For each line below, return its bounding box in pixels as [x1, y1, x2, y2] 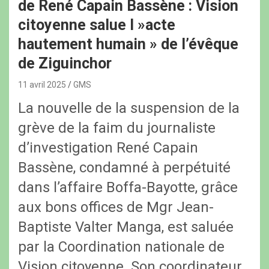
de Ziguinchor [18, 55, 112, 73]
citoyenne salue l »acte [18, 16, 175, 34]
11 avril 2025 [18, 80, 66, 90]
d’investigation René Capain [18, 139, 198, 157]
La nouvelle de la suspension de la [18, 100, 240, 117]
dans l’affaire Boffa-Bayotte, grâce [18, 179, 238, 196]
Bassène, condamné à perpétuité [18, 159, 231, 177]
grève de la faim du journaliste [18, 119, 216, 137]
